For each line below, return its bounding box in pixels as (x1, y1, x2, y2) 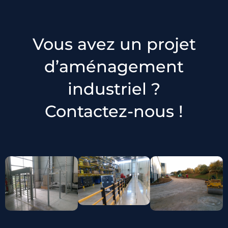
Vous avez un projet (32, 34, 196, 54)
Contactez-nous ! (45, 101, 183, 122)
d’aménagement (44, 56, 184, 77)
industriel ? (68, 79, 160, 99)
